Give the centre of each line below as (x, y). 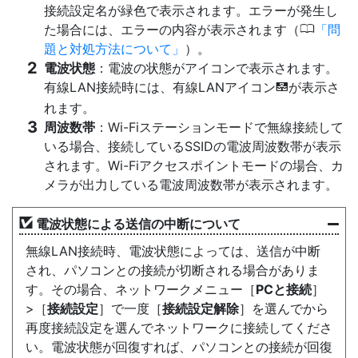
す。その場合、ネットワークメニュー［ (141, 289)
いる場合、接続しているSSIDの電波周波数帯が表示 (193, 146)
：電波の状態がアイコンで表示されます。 (217, 68)
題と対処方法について (108, 49)
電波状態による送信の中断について (138, 224)
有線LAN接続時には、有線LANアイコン (160, 87)
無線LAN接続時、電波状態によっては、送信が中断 (173, 251)
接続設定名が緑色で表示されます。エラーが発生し (191, 10)
